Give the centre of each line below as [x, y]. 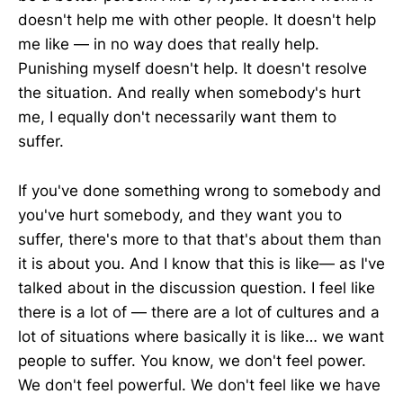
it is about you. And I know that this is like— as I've [201, 263]
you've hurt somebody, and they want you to [180, 215]
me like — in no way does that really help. [169, 45]
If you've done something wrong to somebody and [200, 190]
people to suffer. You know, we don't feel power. [192, 360]
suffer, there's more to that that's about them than [200, 239]
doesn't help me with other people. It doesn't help [197, 20]
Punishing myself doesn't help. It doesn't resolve [193, 69]
